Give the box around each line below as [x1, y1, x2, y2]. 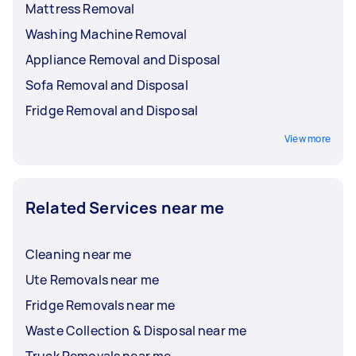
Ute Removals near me [25, 270, 159, 288]
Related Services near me [25, 196, 225, 219]
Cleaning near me [25, 245, 132, 263]
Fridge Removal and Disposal [25, 101, 199, 119]
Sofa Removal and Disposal [25, 75, 188, 94]
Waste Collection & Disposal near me [25, 321, 247, 339]
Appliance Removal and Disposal [25, 50, 221, 68]
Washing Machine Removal [25, 25, 188, 43]
